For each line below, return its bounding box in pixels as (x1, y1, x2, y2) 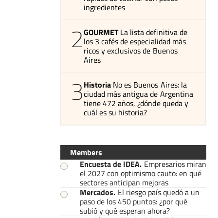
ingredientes (84, 1, 126, 13)
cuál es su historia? (84, 106, 147, 118)
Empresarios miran (144, 158, 206, 170)
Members (70, 146, 102, 158)
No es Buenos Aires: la (113, 78, 187, 91)
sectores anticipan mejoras (80, 176, 168, 188)
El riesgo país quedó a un (118, 186, 200, 198)
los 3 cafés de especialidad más (84, 35, 186, 47)
